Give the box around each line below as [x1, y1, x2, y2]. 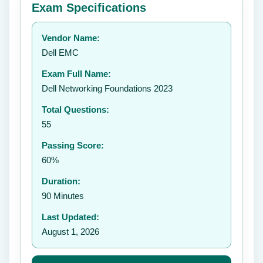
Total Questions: [42, 104, 109, 114]
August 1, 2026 [42, 227, 99, 237]
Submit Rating [166, 77, 220, 87]
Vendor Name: [42, 33, 100, 43]
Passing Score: [42, 140, 104, 150]
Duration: [42, 176, 80, 186]
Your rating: [30, 19, 69, 28]
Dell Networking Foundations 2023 [42, 83, 173, 93]
